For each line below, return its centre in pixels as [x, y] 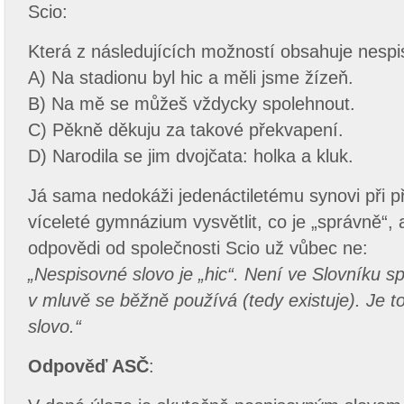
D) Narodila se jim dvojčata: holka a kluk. [191, 156]
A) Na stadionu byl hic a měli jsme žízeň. [191, 78]
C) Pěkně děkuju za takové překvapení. [186, 130]
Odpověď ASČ [88, 366]
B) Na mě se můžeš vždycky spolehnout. [192, 104]
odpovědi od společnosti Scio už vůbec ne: [198, 248]
